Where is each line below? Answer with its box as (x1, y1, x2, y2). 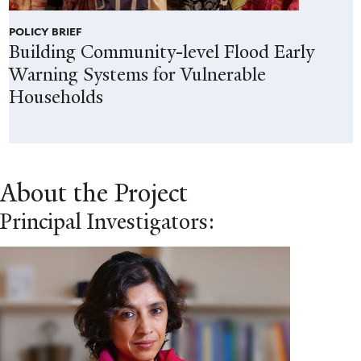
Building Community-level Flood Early (8, 40, 314, 64)
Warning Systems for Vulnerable (8, 63, 266, 87)
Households (8, 85, 103, 110)
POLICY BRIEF (8, 24, 82, 38)
